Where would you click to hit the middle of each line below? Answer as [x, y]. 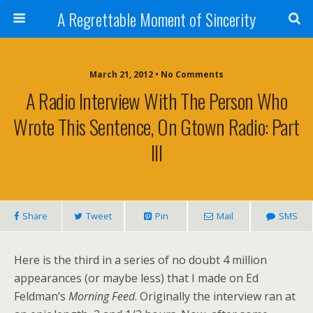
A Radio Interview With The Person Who [156, 101]
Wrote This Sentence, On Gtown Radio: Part [156, 126]
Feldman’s [41, 296]
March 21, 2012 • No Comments [156, 74]
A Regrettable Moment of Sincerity [156, 19]
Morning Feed [102, 296]
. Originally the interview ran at [215, 296]
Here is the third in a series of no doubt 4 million [140, 260]
